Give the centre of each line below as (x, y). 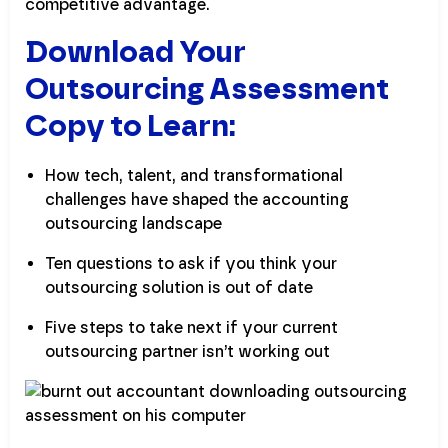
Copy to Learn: (130, 125)
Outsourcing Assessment (207, 88)
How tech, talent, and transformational (194, 175)
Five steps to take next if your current (191, 327)
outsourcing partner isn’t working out (187, 351)
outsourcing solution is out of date (179, 287)
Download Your (135, 51)
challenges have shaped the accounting (197, 199)
